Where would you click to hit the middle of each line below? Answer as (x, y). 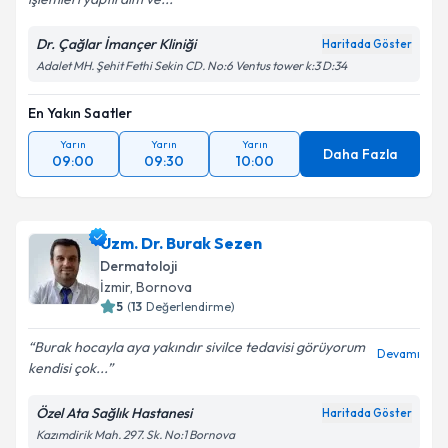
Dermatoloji (138, 266)
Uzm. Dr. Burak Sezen (181, 243)
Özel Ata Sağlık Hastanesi (114, 413)
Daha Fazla (360, 154)
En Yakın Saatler (80, 113)
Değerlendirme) (190, 306)
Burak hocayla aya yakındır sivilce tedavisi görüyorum (199, 347)
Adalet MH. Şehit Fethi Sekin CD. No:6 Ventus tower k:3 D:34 (191, 65)
